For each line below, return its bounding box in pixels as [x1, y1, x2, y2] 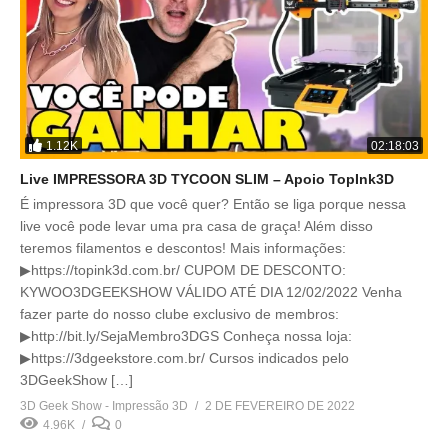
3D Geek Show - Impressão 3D [20, 399, 188, 413]
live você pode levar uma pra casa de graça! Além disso [20, 218, 373, 234]
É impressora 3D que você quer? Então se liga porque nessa [20, 196, 406, 212]
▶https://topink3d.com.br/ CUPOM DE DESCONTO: [20, 262, 346, 278]
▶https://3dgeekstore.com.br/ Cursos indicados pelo [20, 350, 349, 366]
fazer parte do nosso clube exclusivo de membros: [20, 306, 339, 322]
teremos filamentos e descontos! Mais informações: [20, 240, 346, 256]
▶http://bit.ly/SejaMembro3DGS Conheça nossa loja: [20, 328, 352, 344]
